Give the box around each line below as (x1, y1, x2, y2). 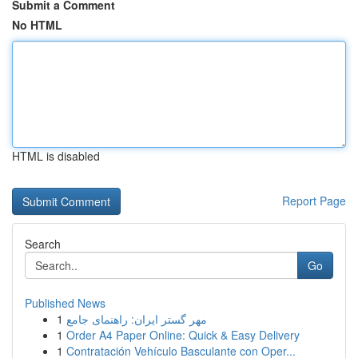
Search (25, 236, 61, 252)
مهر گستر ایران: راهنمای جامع (66, 311, 207, 327)
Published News (25, 295, 105, 311)
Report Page (282, 193, 346, 209)
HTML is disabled (12, 148, 100, 164)
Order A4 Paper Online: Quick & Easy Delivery (66, 327, 300, 343)
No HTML (12, 17, 62, 33)
